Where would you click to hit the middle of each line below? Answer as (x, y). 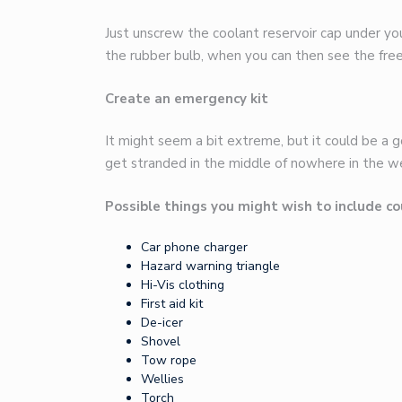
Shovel (161, 342)
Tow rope (169, 361)
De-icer (162, 323)
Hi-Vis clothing (183, 285)
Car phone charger (194, 248)
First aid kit (172, 304)
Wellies (162, 380)
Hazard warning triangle (210, 267)
